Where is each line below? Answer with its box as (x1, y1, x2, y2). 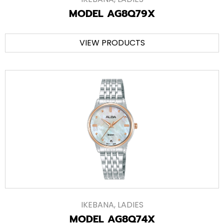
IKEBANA (80, 199, 114, 210)
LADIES (117, 199, 143, 210)
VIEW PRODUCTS (79, 37, 145, 48)
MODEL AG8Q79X (69, 6, 155, 21)
